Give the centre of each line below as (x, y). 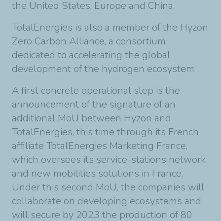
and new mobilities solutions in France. (97, 173)
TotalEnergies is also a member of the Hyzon (110, 27)
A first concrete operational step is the (96, 91)
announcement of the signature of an (94, 104)
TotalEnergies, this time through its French (105, 132)
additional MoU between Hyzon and (92, 118)
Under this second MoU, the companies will (108, 187)
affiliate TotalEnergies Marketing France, (100, 146)
